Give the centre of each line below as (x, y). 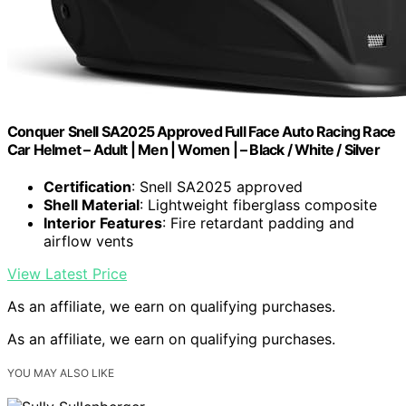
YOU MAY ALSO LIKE (61, 373)
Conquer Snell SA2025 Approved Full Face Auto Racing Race (202, 131)
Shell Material (92, 204)
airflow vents (88, 241)
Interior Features (103, 222)
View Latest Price (67, 273)
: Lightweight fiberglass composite (258, 204)
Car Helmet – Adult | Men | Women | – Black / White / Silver (193, 149)
